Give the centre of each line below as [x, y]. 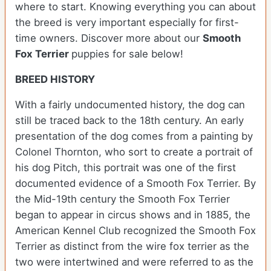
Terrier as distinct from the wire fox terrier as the [132, 247]
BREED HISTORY [55, 80]
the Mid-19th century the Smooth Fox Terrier [122, 199]
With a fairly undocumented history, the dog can [130, 105]
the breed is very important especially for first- [127, 23]
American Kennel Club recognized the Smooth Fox [135, 231]
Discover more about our [142, 38]
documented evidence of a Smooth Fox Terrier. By [135, 184]
